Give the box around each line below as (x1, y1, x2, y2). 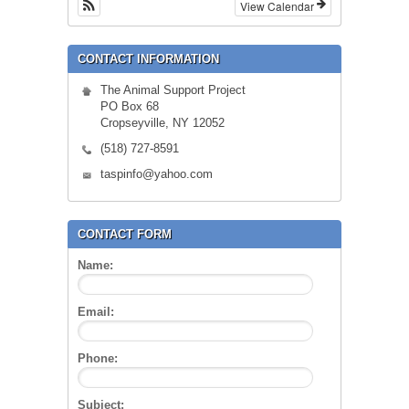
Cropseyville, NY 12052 (100, 115, 225, 130)
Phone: (78, 351, 118, 365)
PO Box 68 (100, 99, 159, 113)
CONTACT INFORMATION (78, 51, 219, 66)
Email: (78, 304, 114, 319)
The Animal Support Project (100, 82, 246, 97)
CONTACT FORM (78, 226, 172, 241)
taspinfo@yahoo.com (100, 166, 213, 181)
